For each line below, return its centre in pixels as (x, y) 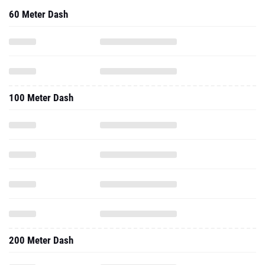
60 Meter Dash (38, 14)
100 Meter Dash (41, 98)
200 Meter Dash (41, 240)
